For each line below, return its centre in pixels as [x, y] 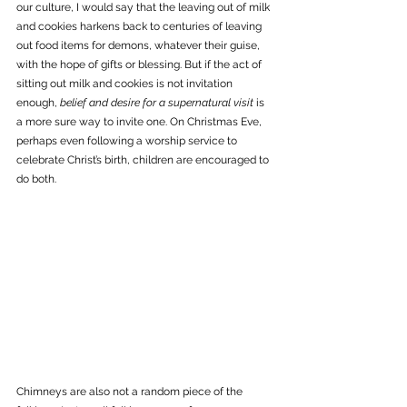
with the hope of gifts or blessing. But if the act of [140, 64]
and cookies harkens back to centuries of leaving [140, 26]
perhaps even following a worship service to [128, 140]
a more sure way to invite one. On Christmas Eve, [140, 121]
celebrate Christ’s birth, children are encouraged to [144, 159]
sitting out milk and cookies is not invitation [126, 83]
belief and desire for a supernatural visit [157, 102]
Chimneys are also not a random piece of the [131, 391]
